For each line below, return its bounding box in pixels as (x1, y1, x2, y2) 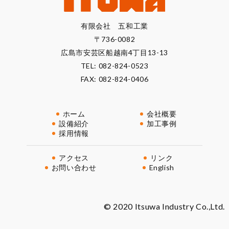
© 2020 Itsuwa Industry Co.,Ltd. (104, 201, 225, 211)
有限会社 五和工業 (81, 21, 148, 30)
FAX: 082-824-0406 (80, 74, 149, 83)
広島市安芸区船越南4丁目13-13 (61, 48, 168, 57)
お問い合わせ (51, 163, 97, 172)
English (149, 163, 175, 172)
